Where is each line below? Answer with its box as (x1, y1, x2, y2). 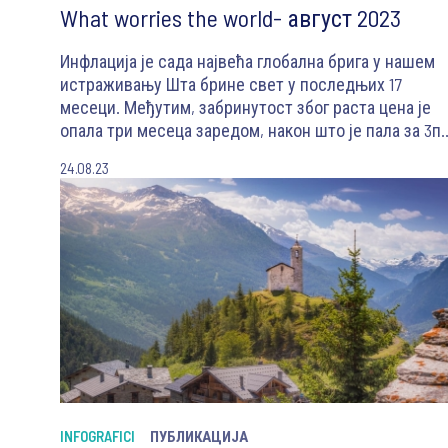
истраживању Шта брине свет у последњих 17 (60, 73, 402, 96)
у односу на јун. (60, 142, 175, 165)
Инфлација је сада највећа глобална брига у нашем (60, 50, 435, 73)
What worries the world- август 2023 (60, 3, 401, 33)
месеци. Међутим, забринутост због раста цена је (60, 96, 431, 119)
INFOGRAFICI (60, 426, 135, 445)
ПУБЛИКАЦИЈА (150, 426, 248, 445)
